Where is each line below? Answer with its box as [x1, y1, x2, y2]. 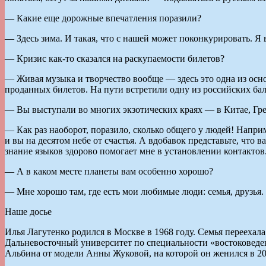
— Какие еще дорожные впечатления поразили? [5, 12, 201, 23]
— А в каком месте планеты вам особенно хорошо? [5, 166, 213, 176]
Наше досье [5, 206, 52, 217]
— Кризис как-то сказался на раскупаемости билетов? [5, 53, 224, 64]
